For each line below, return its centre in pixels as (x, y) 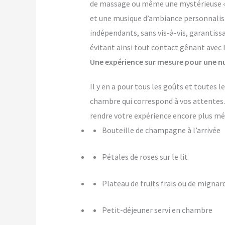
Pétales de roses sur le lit (145, 157)
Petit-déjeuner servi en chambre (157, 210)
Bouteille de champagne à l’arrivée (161, 130)
